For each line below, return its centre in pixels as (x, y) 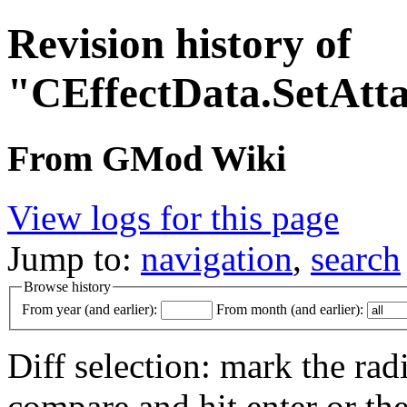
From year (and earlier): (89, 310)
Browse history (67, 286)
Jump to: (74, 258)
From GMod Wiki (147, 158)
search (356, 258)
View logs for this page (173, 217)
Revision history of (179, 44)
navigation (217, 258)
